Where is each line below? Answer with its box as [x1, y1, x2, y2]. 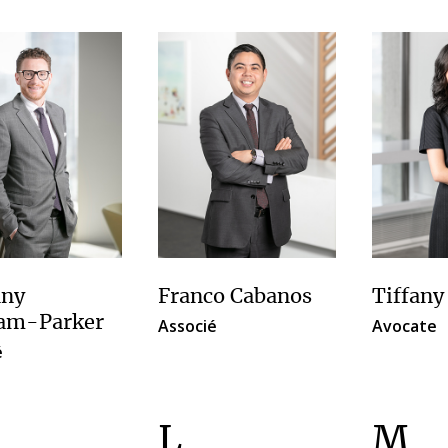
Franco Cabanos [158, 287, 312, 308]
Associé [158, 315, 217, 338]
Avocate [372, 315, 437, 338]
